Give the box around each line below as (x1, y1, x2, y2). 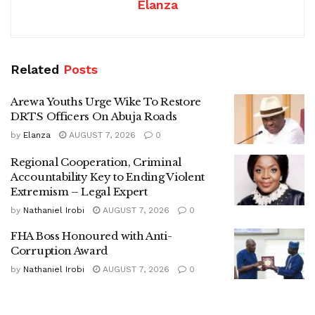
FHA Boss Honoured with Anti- (11, 229, 172, 243)
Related (11, 61, 59, 77)
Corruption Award (11, 244, 108, 258)
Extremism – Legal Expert (11, 185, 148, 199)
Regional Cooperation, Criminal (11, 155, 181, 169)
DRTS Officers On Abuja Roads (11, 109, 177, 123)
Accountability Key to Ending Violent (11, 170, 205, 184)
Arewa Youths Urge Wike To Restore (11, 94, 202, 108)
